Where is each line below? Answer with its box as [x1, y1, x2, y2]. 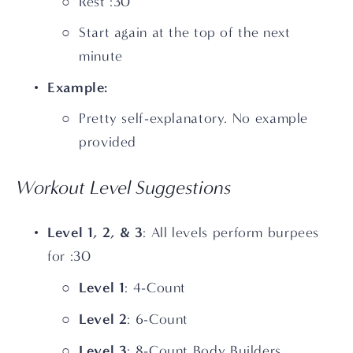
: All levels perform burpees [143, 224, 320, 241]
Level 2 [79, 310, 128, 328]
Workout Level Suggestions [16, 176, 232, 199]
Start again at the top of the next [79, 24, 291, 41]
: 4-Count [124, 279, 187, 296]
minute [79, 47, 123, 65]
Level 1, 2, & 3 [47, 223, 143, 241]
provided [79, 133, 137, 150]
